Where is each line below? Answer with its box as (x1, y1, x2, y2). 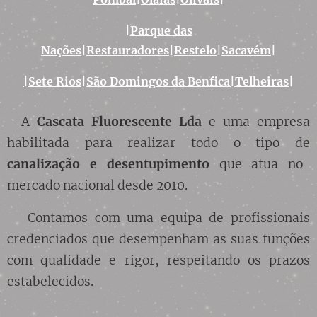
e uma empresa (209, 113, 310, 129)
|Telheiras (230, 74, 289, 88)
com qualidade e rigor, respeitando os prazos (7, 252, 310, 268)
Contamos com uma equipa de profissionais (7, 209, 310, 226)
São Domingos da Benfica (86, 74, 230, 88)
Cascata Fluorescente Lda (37, 113, 209, 129)
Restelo (174, 42, 217, 57)
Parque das (129, 23, 192, 38)
